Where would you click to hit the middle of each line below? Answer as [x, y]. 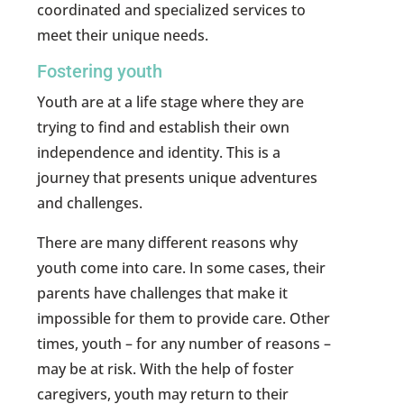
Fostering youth [100, 72]
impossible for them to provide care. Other [184, 319]
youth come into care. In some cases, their [182, 268]
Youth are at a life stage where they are [171, 102]
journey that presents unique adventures [178, 178]
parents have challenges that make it [163, 294]
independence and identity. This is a [159, 153]
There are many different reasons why [168, 243]
